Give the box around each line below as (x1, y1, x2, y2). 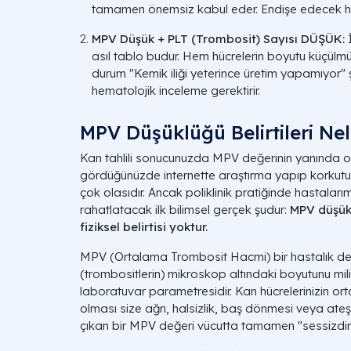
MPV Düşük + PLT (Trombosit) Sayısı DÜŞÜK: (92, 31, 345, 46)
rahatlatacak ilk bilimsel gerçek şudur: (80, 202, 290, 217)
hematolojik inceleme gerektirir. (92, 83, 260, 98)
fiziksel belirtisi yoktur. (80, 219, 208, 234)
